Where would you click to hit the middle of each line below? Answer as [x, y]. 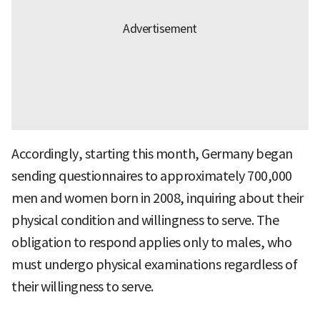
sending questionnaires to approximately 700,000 [152, 176]
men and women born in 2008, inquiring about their [157, 198]
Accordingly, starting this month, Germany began [152, 154]
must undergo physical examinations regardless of [154, 264]
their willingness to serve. [82, 286]
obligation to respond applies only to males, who [151, 242]
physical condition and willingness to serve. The [145, 220]
